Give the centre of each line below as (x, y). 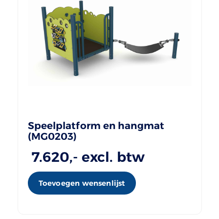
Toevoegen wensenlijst (82, 183)
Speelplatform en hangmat (96, 125)
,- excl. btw (107, 157)
